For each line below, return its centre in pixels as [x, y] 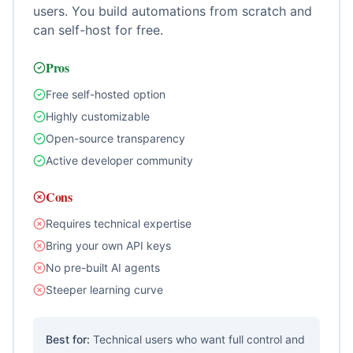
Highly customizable [98, 116]
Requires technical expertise [119, 223]
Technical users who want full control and [199, 339]
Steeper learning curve [104, 290]
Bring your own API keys [108, 245]
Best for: [69, 339]
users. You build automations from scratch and [173, 11]
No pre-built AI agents [103, 268]
